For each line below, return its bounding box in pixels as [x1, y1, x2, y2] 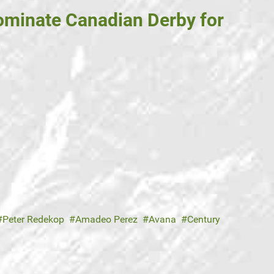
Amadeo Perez [75, 213, 138, 226]
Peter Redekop [2, 213, 64, 226]
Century [187, 213, 220, 226]
